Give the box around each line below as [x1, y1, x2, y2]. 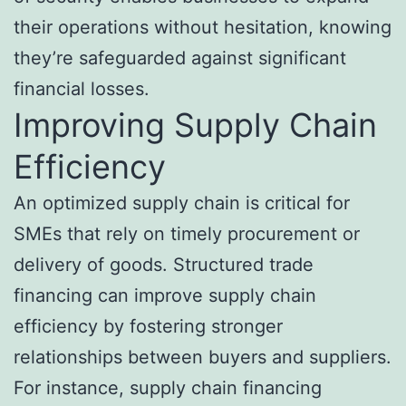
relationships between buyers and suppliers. [14, 346, 391, 369]
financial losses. [14, 78, 150, 101]
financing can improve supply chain [14, 285, 316, 307]
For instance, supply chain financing [14, 377, 322, 400]
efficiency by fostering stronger [14, 315, 283, 338]
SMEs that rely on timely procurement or [14, 223, 360, 246]
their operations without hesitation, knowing [14, 16, 391, 39]
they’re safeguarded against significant [14, 47, 346, 70]
